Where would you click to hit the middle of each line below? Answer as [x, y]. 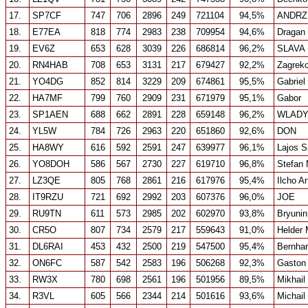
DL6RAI [48, 246]
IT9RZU [48, 197]
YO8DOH [51, 164]
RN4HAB [50, 65]
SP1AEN [50, 114]
